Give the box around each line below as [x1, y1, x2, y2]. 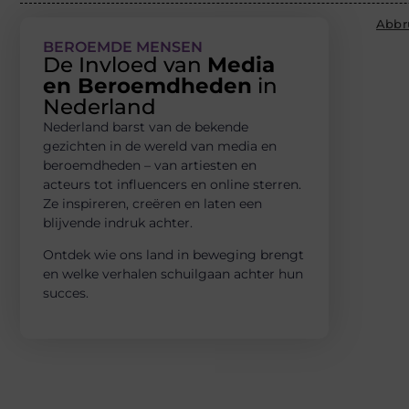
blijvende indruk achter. [43, 214, 193, 231]
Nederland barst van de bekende [43, 118, 248, 135]
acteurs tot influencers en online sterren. [43, 175, 301, 193]
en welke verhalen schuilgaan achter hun [43, 265, 303, 282]
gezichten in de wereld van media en [43, 137, 277, 154]
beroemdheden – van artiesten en [43, 156, 257, 173]
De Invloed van [43, 51, 207, 78]
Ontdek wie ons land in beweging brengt [43, 246, 304, 263]
